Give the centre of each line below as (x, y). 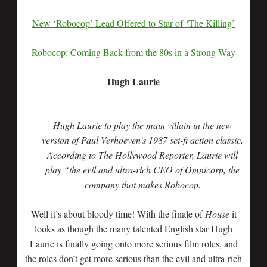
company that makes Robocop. (142, 184)
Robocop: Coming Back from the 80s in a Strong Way (133, 52)
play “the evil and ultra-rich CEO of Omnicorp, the (142, 170)
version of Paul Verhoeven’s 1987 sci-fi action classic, (142, 140)
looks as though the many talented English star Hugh (133, 229)
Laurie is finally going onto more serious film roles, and (133, 243)
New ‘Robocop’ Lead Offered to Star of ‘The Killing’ (133, 23)
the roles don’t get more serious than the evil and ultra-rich (133, 258)
